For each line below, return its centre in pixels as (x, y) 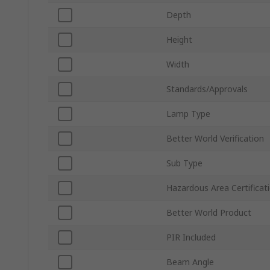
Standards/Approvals (207, 89)
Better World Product (209, 213)
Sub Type (184, 163)
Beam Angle (190, 262)
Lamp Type (188, 114)
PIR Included (191, 237)
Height (179, 40)
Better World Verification (215, 139)
